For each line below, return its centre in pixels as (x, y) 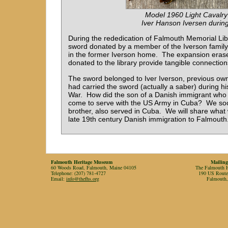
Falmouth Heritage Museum (82, 162)
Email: (59, 178)
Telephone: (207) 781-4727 (78, 173)
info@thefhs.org (83, 178)
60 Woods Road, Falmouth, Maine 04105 (94, 167)
